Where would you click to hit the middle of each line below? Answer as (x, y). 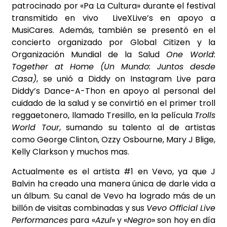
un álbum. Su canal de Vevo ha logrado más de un (113, 196)
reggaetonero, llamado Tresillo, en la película (103, 116)
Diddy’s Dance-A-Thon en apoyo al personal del (113, 91)
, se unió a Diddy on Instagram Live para (126, 79)
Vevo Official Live (181, 208)
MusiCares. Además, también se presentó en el (113, 30)
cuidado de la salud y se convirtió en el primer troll (113, 103)
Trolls (205, 116)
